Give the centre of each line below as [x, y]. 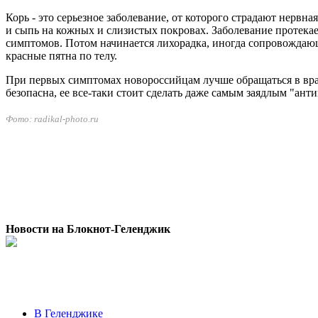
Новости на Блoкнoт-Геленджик [88, 229]
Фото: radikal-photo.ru [52, 119]
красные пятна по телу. [63, 56]
